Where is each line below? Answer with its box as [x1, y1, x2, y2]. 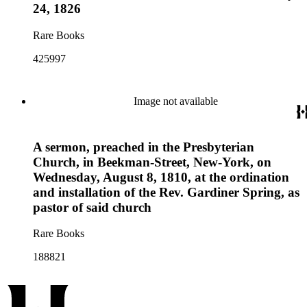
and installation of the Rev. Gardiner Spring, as [33, 184, 299, 199]
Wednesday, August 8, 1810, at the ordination [33, 169, 289, 184]
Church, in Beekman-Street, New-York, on [33, 154, 271, 169]
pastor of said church [33, 199, 151, 214]
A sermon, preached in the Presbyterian [33, 139, 254, 154]
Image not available [133, 95, 218, 107]
